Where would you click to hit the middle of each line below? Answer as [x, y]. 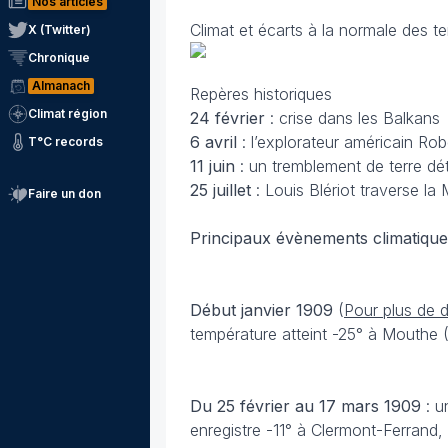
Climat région [67, 113]
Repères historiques [261, 94]
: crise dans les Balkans [355, 118]
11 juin [212, 166]
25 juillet [220, 190]
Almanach [61, 85]
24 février [230, 118]
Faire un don [64, 193]
